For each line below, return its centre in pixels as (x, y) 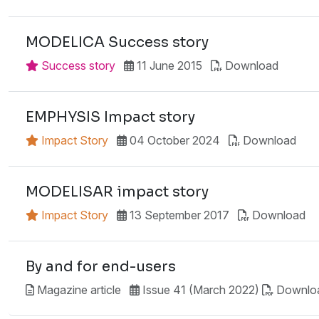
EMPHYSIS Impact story (110, 117)
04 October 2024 (173, 140)
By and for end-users (101, 266)
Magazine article (78, 289)
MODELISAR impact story (117, 192)
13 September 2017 (178, 215)
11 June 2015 (168, 65)
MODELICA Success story (117, 42)
